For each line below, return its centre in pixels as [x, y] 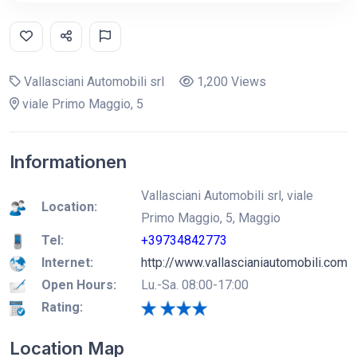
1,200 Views [230, 82]
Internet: [67, 263]
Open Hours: [79, 285]
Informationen [68, 162]
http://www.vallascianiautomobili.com [244, 263]
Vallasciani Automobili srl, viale [227, 196]
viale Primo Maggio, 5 [81, 104]
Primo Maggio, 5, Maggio [211, 218]
